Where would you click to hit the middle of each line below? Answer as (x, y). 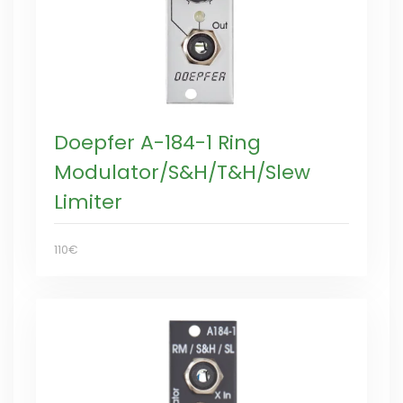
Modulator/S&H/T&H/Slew (182, 172)
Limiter (88, 202)
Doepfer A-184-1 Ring (157, 143)
